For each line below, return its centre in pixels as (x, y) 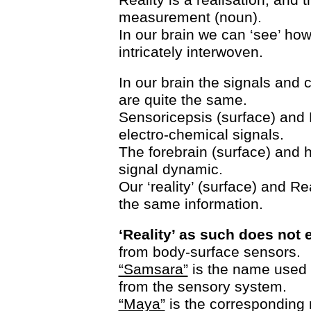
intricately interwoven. (191, 52)
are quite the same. (183, 100)
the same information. (191, 204)
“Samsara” (153, 269)
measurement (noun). (190, 17)
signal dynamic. (170, 169)
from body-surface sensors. (209, 252)
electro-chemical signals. (201, 134)
